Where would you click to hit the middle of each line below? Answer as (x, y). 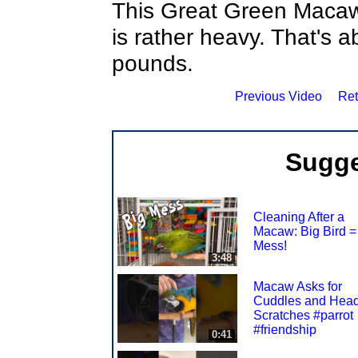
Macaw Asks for (298, 286)
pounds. (153, 64)
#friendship (285, 329)
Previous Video (278, 97)
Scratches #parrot (303, 315)
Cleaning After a (299, 217)
